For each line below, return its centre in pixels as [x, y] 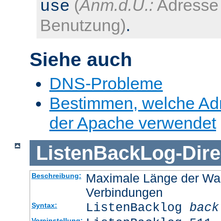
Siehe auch [81, 59]
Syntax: [44, 205]
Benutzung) [83, 25]
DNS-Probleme [106, 84]
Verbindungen [124, 193]
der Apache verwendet [133, 123]
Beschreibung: [56, 176]
